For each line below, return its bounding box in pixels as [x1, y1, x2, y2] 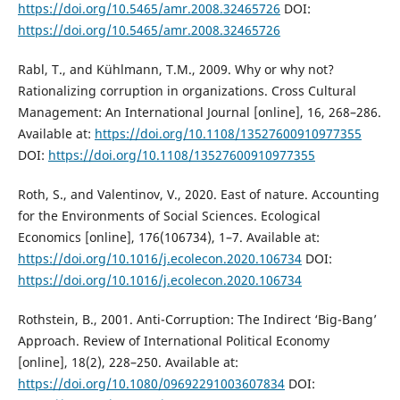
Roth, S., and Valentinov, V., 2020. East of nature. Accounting [17, 185, 379, 203]
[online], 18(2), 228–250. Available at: [17, 353, 238, 371]
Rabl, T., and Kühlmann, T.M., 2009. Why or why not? [17, 60, 334, 78]
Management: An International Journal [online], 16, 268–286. [17, 103, 381, 121]
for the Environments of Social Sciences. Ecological [17, 206, 321, 224]
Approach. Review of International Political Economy [17, 331, 329, 349]
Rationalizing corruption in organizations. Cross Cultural [17, 81, 356, 99]
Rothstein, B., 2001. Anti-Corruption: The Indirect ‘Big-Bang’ [17, 310, 377, 328]
